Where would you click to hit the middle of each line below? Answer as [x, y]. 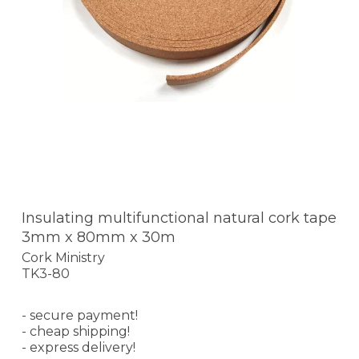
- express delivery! [79, 348]
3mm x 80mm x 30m [99, 237]
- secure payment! [80, 316]
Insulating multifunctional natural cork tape [179, 218]
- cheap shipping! [76, 332]
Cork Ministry [63, 258]
